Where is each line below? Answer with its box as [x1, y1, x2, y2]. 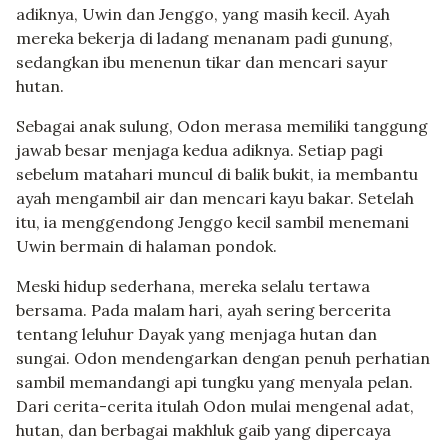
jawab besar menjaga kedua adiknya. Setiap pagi [16, 140, 383, 161]
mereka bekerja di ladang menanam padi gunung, [16, 28, 393, 49]
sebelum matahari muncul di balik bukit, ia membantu [16, 164, 418, 185]
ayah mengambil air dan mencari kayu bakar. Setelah [16, 188, 414, 209]
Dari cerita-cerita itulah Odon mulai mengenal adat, [16, 396, 414, 417]
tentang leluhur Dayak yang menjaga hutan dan [16, 324, 377, 345]
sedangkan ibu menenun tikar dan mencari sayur [16, 52, 388, 73]
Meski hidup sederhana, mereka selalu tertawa [16, 276, 370, 297]
